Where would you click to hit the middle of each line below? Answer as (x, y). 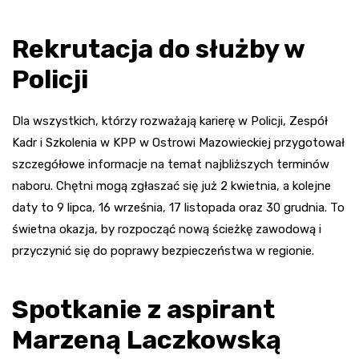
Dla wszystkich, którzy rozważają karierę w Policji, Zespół (170, 121)
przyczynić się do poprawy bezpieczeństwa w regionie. (163, 251)
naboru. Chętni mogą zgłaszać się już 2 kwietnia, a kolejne (171, 186)
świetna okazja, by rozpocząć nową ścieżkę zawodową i (167, 230)
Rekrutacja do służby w (158, 49)
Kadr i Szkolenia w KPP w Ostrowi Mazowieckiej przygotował (178, 143)
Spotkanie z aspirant (143, 310)
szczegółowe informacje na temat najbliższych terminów (171, 165)
